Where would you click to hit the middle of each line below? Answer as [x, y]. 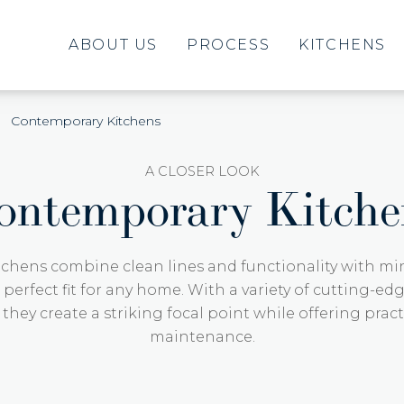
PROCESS [228, 45]
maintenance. [202, 337]
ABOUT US [113, 45]
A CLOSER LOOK [202, 171]
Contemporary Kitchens [86, 121]
